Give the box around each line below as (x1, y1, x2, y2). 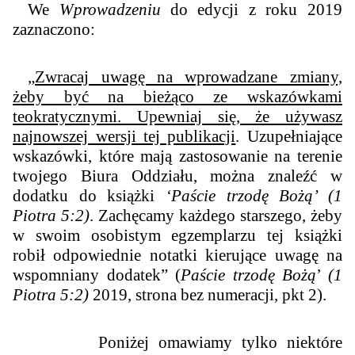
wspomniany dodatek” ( (13, 265, 181, 285)
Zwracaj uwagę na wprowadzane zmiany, (35, 67, 342, 87)
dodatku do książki (13, 186, 166, 206)
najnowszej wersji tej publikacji (13, 127, 236, 147)
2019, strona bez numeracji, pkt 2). (89, 285, 327, 305)
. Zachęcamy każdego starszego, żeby (90, 206, 342, 226)
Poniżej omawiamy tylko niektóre (13, 332, 342, 352)
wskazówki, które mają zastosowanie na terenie (13, 147, 342, 166)
